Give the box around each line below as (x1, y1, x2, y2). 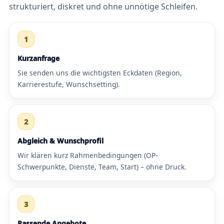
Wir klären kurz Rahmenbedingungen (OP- (17, 150, 157, 160)
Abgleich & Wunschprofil (17, 136, 103, 146)
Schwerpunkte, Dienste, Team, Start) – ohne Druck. (17, 162, 186, 172)
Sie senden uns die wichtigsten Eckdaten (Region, (17, 68, 182, 78)
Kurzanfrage (17, 53, 59, 63)
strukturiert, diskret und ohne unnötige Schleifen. (9, 1, 197, 12)
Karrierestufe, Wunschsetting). (17, 79, 120, 89)
